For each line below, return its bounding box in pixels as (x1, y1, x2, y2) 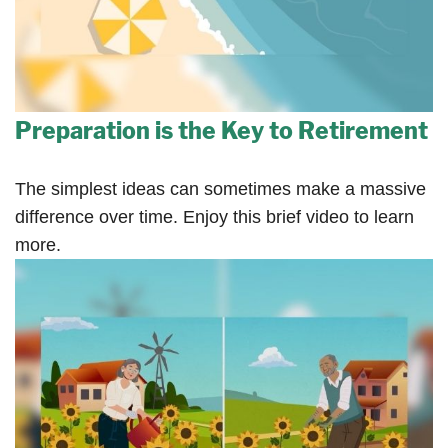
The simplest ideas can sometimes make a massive (15, 178, 426, 199)
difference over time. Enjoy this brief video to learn (15, 206, 414, 227)
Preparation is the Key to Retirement (15, 116, 428, 145)
